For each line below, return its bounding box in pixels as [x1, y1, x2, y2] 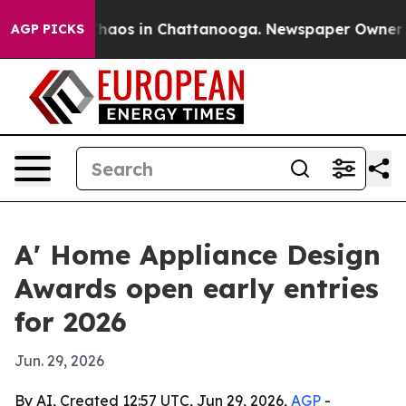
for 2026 [14, 304, 127, 339]
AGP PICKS [11, 21, 84, 37]
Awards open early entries [14, 271, 379, 305]
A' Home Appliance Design [14, 237, 381, 272]
